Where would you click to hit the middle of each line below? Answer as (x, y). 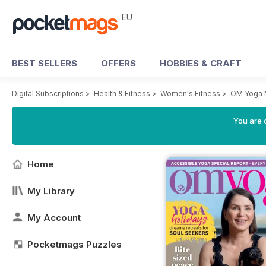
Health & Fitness (122, 94)
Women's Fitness (190, 94)
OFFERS (118, 63)
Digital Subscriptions (48, 94)
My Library (51, 191)
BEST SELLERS (45, 63)
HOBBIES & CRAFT (201, 63)
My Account (54, 218)
